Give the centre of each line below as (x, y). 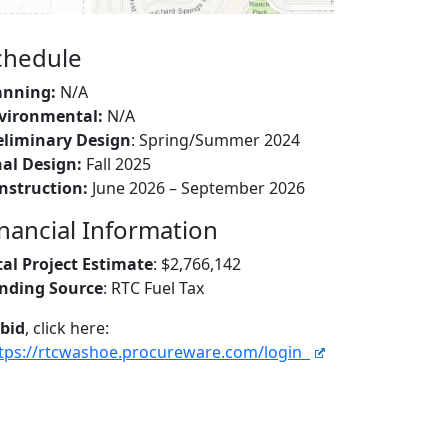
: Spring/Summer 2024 (215, 140)
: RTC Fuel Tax (153, 288)
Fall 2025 (116, 164)
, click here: (67, 328)
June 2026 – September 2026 (196, 188)
